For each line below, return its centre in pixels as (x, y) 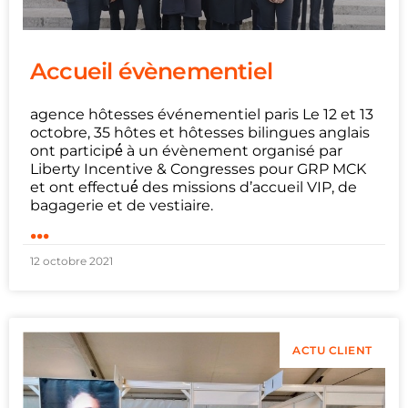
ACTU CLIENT (332, 350)
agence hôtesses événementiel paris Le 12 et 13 (202, 115)
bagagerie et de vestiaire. (122, 206)
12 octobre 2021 (71, 261)
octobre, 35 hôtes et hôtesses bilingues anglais (200, 133)
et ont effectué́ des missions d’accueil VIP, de (194, 188)
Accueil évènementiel (151, 71)
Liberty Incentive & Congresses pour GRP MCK (198, 169)
